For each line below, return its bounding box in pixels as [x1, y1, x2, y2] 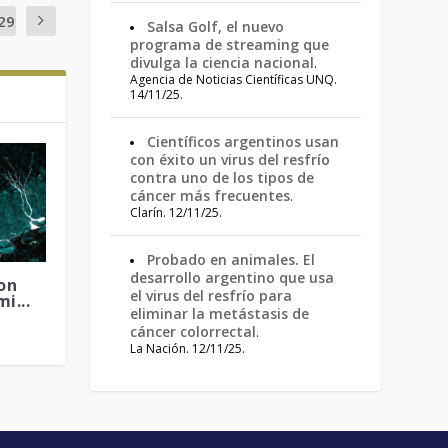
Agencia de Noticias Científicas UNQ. [130, 71, 338, 88]
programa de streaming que [130, 35, 330, 54]
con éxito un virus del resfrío [130, 150, 331, 169]
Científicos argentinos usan [147, 132, 340, 151]
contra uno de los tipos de [130, 168, 315, 187]
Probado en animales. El [147, 250, 316, 269]
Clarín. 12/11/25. [130, 204, 223, 221]
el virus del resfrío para [130, 286, 293, 305]
